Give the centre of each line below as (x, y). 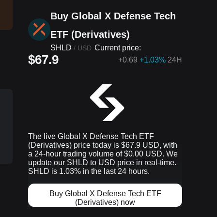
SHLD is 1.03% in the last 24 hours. (89, 171)
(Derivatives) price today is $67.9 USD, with (103, 145)
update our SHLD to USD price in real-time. (102, 163)
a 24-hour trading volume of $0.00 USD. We (103, 154)
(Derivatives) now (105, 202)
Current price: (118, 48)
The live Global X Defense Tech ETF (91, 136)
